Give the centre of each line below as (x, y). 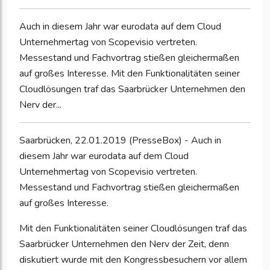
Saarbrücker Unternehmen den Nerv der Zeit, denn (124, 244)
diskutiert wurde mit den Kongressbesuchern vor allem (133, 260)
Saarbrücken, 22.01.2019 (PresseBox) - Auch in (120, 141)
